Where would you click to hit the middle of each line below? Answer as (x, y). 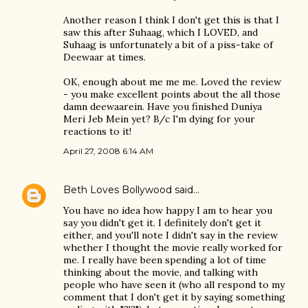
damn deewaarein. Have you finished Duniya (163, 107)
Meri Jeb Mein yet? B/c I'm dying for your (159, 119)
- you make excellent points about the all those (172, 94)
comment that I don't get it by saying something (174, 297)
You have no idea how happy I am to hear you (168, 210)
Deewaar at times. (104, 57)
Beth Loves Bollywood (118, 190)
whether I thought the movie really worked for (173, 247)
